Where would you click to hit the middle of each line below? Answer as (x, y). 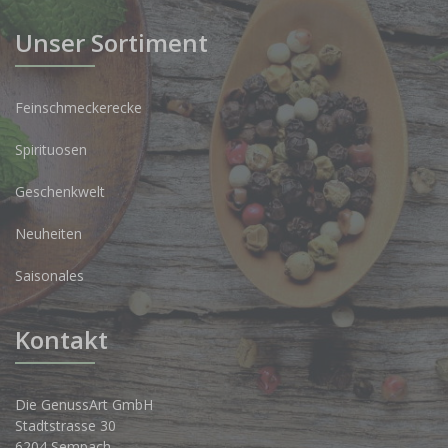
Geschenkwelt (60, 192)
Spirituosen (51, 150)
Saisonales (49, 276)
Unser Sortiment (111, 43)
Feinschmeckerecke (78, 108)
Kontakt (61, 340)
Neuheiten (48, 234)
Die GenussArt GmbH (84, 405)
